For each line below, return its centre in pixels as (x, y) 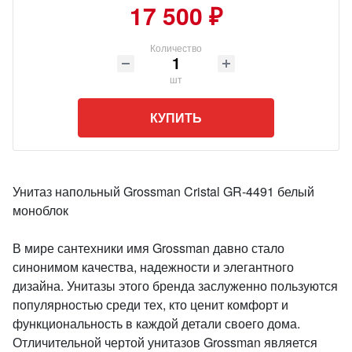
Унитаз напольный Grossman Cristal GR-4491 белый (163, 191)
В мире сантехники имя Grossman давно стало (148, 248)
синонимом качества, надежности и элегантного (153, 267)
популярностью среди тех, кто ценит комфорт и (150, 304)
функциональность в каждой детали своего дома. (156, 323)
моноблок (40, 210)
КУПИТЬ (176, 117)
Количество (176, 48)
